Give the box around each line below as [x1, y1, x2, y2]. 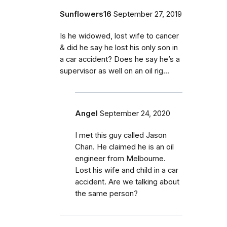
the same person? [75, 189, 138, 198]
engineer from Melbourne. [75, 154, 166, 163]
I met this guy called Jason [75, 131, 167, 140]
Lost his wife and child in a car [75, 166, 178, 175]
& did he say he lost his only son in [60, 43, 178, 52]
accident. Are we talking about [75, 177, 179, 186]
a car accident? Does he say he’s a [60, 55, 180, 64]
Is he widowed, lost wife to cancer [60, 31, 179, 41]
